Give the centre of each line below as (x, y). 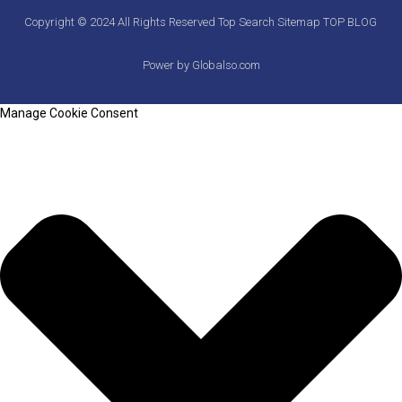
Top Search (248, 22)
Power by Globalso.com (201, 66)
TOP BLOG (350, 22)
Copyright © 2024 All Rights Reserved (122, 22)
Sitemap (301, 22)
